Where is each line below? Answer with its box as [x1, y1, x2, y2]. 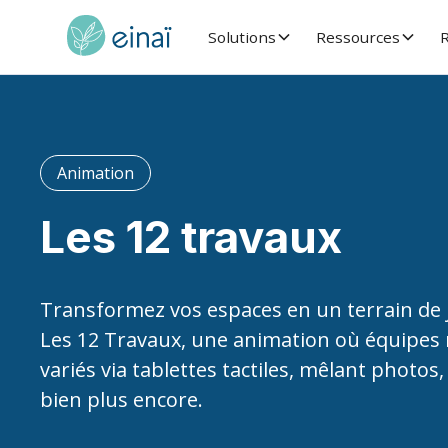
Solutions [207, 27, 276, 47]
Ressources [315, 27, 400, 47]
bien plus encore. [40, 386, 203, 413]
